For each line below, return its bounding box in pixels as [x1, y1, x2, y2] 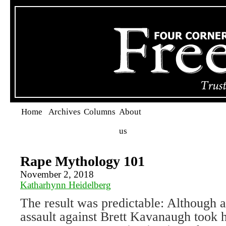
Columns [84, 107, 116, 117]
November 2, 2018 [20, 169, 94, 180]
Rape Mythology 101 [20, 153, 145, 169]
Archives [48, 107, 81, 117]
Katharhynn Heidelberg [20, 180, 111, 190]
